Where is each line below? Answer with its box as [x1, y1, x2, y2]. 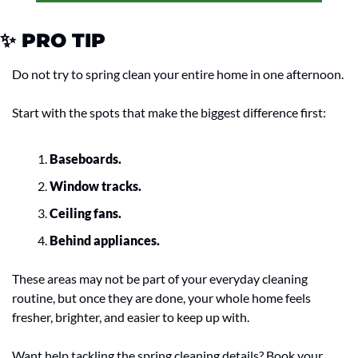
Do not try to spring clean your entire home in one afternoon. [12, 66, 344, 82]
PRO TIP [16, 29, 105, 53]
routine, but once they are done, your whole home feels [12, 290, 311, 306]
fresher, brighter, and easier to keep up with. [12, 309, 249, 325]
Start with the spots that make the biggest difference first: [12, 105, 326, 121]
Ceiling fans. [50, 205, 121, 221]
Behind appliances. [50, 233, 160, 249]
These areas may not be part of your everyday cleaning [12, 271, 308, 287]
